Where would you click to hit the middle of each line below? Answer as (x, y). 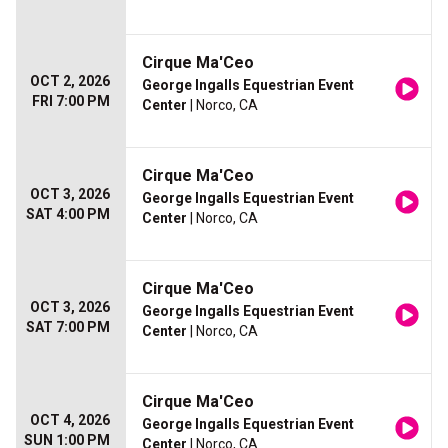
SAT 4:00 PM (68, 214)
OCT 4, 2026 (70, 420)
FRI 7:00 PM (71, 101)
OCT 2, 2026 (70, 81)
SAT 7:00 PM (68, 327)
